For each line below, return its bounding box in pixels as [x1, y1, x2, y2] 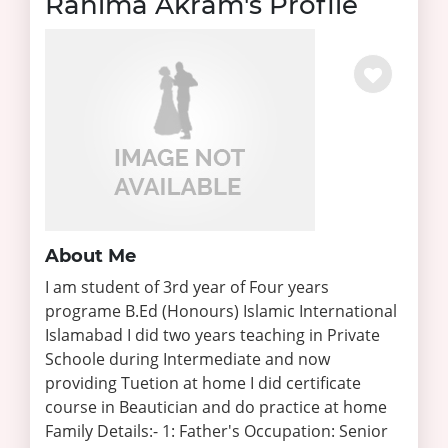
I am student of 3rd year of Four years [45, 276, 329, 298]
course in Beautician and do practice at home [45, 396, 387, 418]
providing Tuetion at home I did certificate [45, 372, 361, 394]
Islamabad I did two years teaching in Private [45, 324, 380, 346]
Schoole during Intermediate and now [45, 348, 330, 370]
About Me [45, 245, 136, 267]
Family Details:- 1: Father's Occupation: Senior [45, 420, 388, 442]
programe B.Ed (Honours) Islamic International [45, 300, 397, 322]
